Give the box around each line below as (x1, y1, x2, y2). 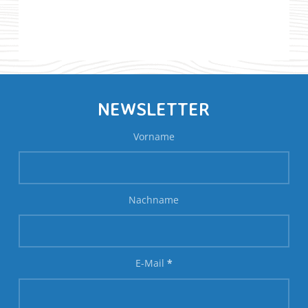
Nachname (129, 193, 179, 207)
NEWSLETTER (98, 97, 210, 120)
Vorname (133, 129, 175, 143)
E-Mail (135, 256, 167, 270)
